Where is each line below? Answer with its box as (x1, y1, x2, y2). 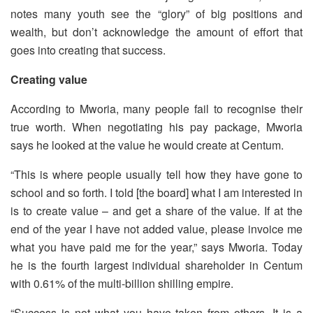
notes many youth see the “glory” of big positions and (10, 5, 303, 22)
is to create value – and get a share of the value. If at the (10, 202, 303, 219)
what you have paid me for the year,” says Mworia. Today (10, 238, 303, 255)
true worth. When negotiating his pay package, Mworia (10, 118, 303, 135)
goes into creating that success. (10, 41, 166, 58)
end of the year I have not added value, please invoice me (10, 220, 303, 237)
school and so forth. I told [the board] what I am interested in (10, 184, 303, 201)
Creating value (10, 71, 87, 87)
